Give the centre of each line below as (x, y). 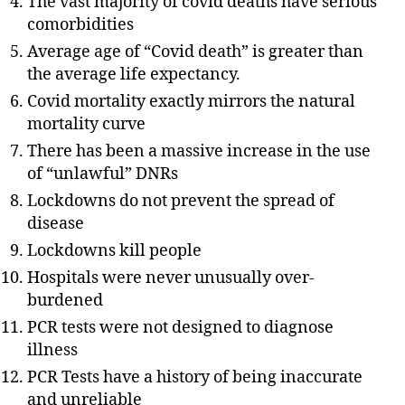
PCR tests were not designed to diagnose (180, 328)
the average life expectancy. (134, 75)
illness (52, 350)
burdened (65, 301)
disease (56, 224)
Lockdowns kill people (114, 251)
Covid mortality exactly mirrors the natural (191, 102)
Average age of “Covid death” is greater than (195, 52)
